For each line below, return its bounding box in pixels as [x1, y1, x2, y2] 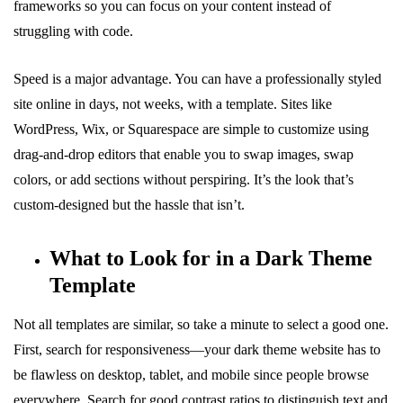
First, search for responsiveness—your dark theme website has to [13, 341, 381, 357]
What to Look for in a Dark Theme [49, 246, 372, 270]
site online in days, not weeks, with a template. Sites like [13, 95, 332, 112]
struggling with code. [13, 22, 133, 39]
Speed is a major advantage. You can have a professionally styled [13, 70, 381, 86]
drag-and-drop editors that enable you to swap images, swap [13, 146, 354, 162]
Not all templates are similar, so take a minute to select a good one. [13, 316, 389, 332]
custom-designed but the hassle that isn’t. [13, 196, 245, 212]
